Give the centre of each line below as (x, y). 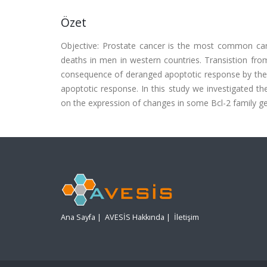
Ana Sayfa (78, 218)
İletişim (187, 218)
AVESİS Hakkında (135, 218)
